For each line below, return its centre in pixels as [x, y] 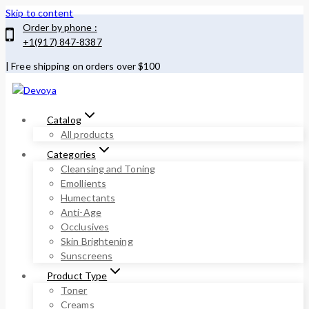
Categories [71, 154]
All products [88, 134]
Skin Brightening [97, 241]
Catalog [64, 120]
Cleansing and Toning [108, 169]
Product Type [77, 276]
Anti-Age [81, 212]
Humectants [88, 198]
